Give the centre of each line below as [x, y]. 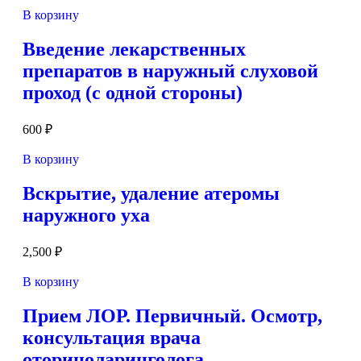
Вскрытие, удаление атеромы [151, 194]
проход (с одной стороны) [133, 93]
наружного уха [86, 216]
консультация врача [112, 337]
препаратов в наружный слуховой [170, 71]
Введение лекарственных [134, 50]
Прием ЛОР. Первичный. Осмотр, [172, 315]
